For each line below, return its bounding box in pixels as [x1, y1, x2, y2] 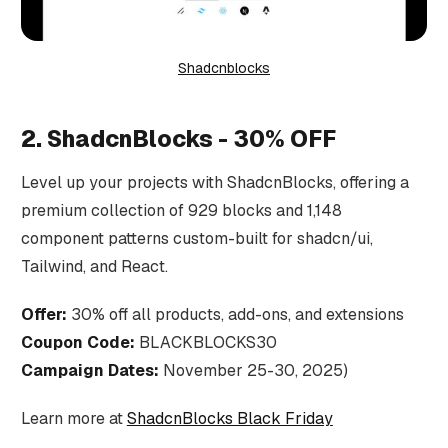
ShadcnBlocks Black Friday [126, 408, 333, 430]
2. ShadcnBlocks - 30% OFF [20, 124, 336, 155]
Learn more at [20, 408, 127, 430]
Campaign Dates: [20, 360, 159, 382]
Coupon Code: [20, 332, 135, 354]
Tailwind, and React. [20, 256, 168, 278]
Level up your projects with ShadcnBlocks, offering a [20, 172, 409, 194]
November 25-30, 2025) [158, 360, 348, 382]
